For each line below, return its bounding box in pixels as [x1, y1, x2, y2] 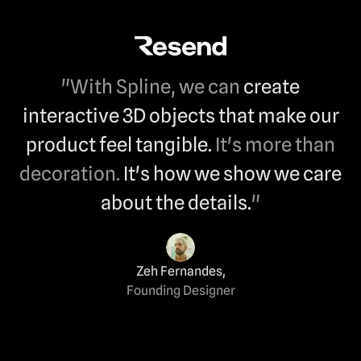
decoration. [19, 161, 120, 185]
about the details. [101, 190, 251, 214]
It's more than [215, 132, 335, 156]
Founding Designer [126, 282, 235, 298]
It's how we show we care [123, 161, 342, 185]
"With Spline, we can [61, 74, 240, 98]
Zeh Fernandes [135, 263, 222, 279]
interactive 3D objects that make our [22, 103, 339, 127]
